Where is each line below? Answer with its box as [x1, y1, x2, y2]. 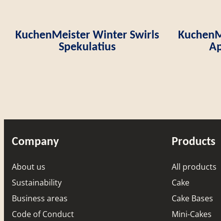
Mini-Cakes [172, 208, 212, 220]
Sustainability [12, 177, 62, 188]
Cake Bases [172, 192, 213, 204]
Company [12, 133, 59, 148]
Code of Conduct [12, 208, 74, 220]
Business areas [12, 192, 68, 204]
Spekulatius [59, 38, 116, 53]
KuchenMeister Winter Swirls [15, 27, 159, 41]
